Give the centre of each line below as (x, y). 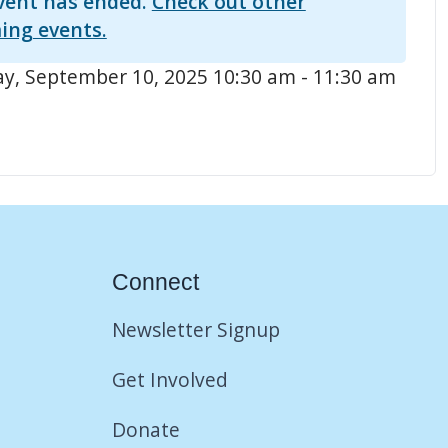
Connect (155, 281)
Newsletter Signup (196, 329)
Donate (148, 429)
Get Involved (170, 379)
